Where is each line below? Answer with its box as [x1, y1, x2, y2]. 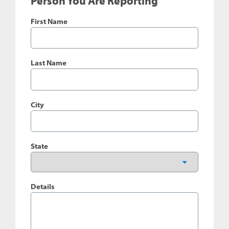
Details [31, 182, 55, 192]
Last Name [31, 58, 66, 68]
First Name [31, 17, 67, 26]
